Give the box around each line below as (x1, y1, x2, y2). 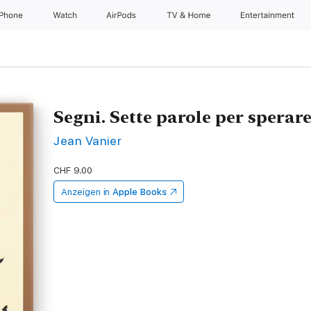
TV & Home (166, 10, 212, 20)
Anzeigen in (61, 187, 110, 197)
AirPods (106, 10, 139, 20)
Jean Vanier (53, 133, 122, 148)
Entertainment (240, 10, 297, 20)
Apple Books (112, 187, 167, 197)
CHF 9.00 (53, 165, 92, 176)
